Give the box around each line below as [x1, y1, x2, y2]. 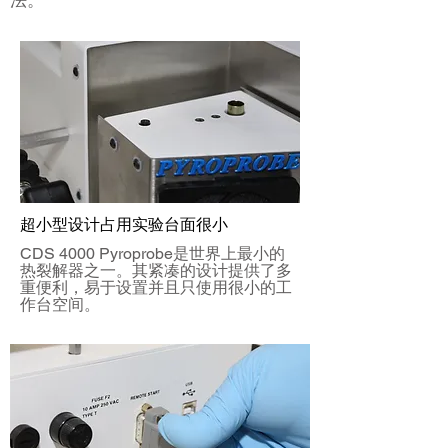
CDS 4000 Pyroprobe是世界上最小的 [20, 244, 285, 263]
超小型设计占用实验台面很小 [20, 215, 228, 234]
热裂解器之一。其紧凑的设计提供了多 [20, 261, 292, 280]
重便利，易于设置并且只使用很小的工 [20, 278, 292, 297]
